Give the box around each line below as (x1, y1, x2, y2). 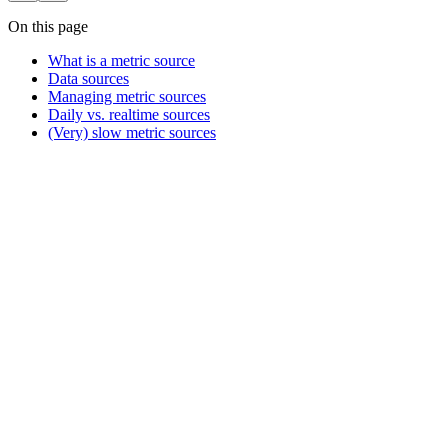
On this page (8, 18, 88, 36)
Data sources (48, 70, 129, 88)
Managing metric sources (48, 88, 206, 106)
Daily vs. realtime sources (48, 106, 210, 124)
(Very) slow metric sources (48, 124, 216, 142)
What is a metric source (48, 52, 195, 70)
